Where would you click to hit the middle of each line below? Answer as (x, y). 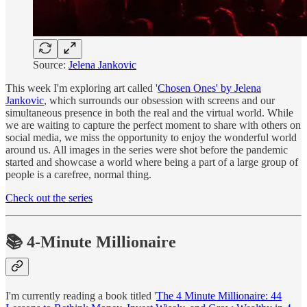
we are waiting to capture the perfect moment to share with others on (153, 125)
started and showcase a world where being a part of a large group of (152, 162)
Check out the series (49, 197)
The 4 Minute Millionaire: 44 (219, 296)
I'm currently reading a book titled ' (81, 296)
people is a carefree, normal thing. (78, 174)
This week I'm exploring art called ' (82, 88)
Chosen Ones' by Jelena (209, 88)
